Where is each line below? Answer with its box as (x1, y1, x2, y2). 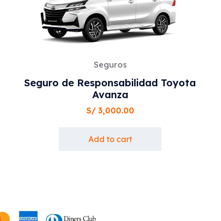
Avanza (92, 88, 128, 101)
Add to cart (88, 134, 132, 145)
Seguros (93, 60, 127, 70)
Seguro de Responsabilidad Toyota (24, 76, 196, 89)
